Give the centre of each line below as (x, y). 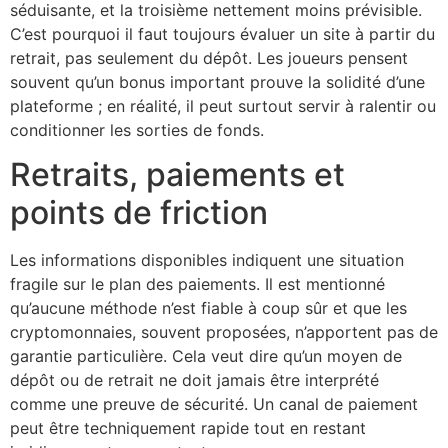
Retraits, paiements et (177, 175)
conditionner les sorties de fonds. (137, 129)
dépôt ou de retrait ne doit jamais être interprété (194, 380)
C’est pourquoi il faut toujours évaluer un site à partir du (222, 33)
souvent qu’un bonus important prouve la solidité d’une (217, 81)
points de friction (139, 213)
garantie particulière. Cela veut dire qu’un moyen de (206, 356)
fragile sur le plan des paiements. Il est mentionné (197, 284)
